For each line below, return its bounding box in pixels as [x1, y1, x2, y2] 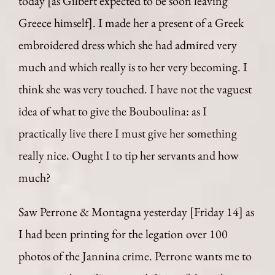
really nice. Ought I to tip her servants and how [18, 147, 239, 163]
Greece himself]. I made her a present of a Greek [18, 15, 244, 31]
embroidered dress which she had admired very [18, 37, 237, 53]
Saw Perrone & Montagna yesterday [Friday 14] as [18, 204, 254, 220]
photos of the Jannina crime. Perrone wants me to [18, 248, 252, 264]
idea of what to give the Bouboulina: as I [18, 103, 207, 119]
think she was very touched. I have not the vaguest [18, 81, 252, 97]
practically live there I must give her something [18, 125, 237, 141]
